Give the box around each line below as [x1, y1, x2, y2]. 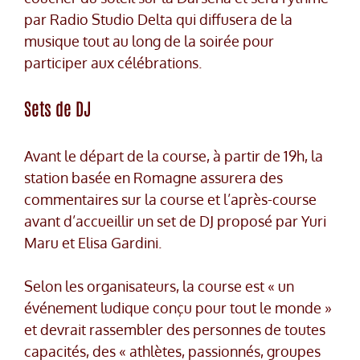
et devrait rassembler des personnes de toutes [24, 321, 325, 339]
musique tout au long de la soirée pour [24, 32, 274, 51]
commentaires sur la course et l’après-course [24, 190, 317, 209]
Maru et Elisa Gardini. [24, 234, 162, 252]
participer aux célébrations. [24, 54, 202, 72]
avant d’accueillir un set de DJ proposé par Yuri [24, 212, 326, 231]
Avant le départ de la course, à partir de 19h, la [24, 147, 323, 166]
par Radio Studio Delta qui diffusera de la [24, 10, 292, 29]
